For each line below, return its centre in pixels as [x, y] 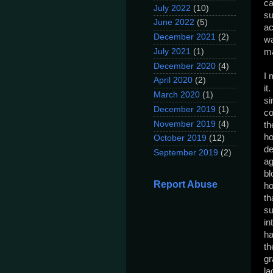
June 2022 [174, 23]
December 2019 [185, 109]
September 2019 [186, 153]
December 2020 [185, 66]
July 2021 [172, 51]
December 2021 [185, 37]
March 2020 [177, 95]
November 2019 [185, 124]
